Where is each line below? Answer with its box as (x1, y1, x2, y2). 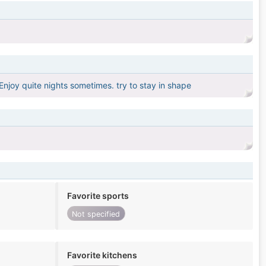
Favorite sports (66, 191, 129, 201)
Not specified (72, 209, 121, 218)
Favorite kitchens (66, 250, 137, 261)
